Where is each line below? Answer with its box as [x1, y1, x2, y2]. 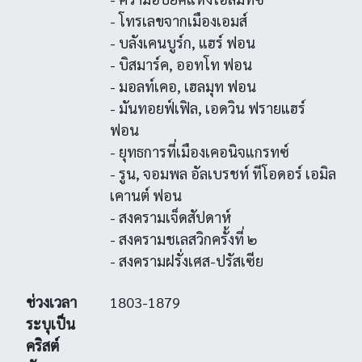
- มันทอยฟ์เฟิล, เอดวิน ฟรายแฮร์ [109, 99, 305, 117]
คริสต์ [26, 336, 59, 355]
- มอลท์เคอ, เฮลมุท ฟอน [109, 77, 256, 95]
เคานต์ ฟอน [109, 186, 182, 204]
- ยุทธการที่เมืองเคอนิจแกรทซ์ [109, 142, 289, 161]
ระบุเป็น [26, 314, 75, 333]
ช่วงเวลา [26, 293, 77, 311]
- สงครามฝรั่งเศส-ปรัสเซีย [109, 251, 263, 270]
